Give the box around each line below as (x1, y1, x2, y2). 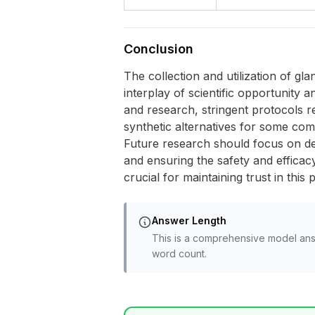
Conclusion (124, 41, 193, 56)
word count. (152, 247, 207, 259)
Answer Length (152, 214, 226, 226)
